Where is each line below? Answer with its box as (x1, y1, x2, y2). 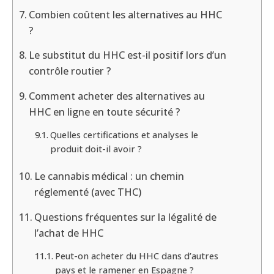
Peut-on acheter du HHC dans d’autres (54, 249, 218, 262)
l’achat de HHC (34, 226, 104, 240)
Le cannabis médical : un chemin (34, 169, 185, 183)
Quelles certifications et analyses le (50, 128, 198, 141)
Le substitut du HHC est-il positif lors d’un (29, 48, 227, 62)
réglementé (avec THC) (34, 185, 142, 199)
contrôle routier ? (29, 64, 111, 78)
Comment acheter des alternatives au (29, 89, 206, 103)
